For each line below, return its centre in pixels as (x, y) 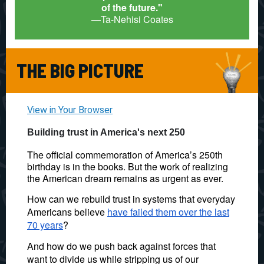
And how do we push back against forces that (121, 246)
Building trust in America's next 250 (106, 132)
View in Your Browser (70, 110)
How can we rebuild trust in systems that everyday (131, 199)
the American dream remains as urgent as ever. (125, 178)
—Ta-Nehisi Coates (132, 19)
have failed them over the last (168, 212)
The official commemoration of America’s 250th (125, 155)
